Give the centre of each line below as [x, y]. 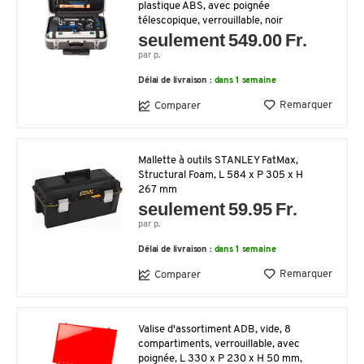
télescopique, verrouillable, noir [210, 21]
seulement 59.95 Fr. [218, 209]
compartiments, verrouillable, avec [219, 344]
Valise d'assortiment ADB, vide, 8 [214, 329]
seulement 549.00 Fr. [223, 40]
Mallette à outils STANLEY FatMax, [218, 160]
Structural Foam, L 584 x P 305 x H [221, 175]
